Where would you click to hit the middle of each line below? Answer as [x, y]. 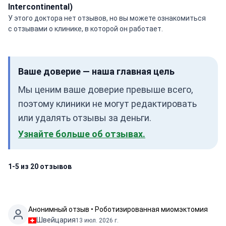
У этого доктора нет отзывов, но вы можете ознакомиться [107, 18]
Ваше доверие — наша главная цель [96, 71]
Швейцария [56, 220]
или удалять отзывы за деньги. [85, 118]
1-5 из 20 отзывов [40, 166]
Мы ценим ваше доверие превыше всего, [105, 90]
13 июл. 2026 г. [97, 220]
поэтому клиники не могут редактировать [107, 104]
